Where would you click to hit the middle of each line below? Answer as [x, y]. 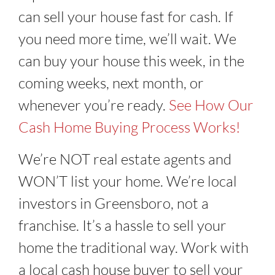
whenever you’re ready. [94, 105]
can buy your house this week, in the [131, 60]
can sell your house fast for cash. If [126, 16]
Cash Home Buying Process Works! [130, 127]
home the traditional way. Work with [134, 247]
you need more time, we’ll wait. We [127, 38]
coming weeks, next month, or [111, 83]
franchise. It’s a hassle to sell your [122, 225]
